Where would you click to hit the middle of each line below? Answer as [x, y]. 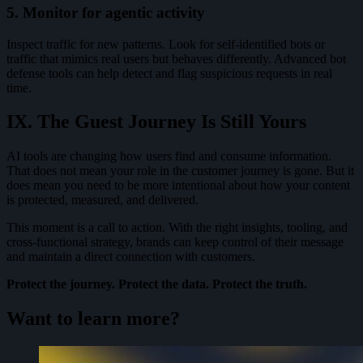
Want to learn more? [93, 319]
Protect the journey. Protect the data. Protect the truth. [157, 284]
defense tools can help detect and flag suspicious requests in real [169, 73]
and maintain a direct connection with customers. [131, 257]
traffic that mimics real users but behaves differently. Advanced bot [176, 58]
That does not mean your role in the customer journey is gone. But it [180, 171]
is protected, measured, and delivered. [102, 200]
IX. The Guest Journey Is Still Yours [156, 122]
